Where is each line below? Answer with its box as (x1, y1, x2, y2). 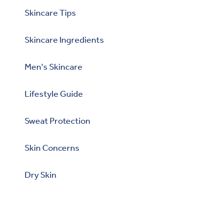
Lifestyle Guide (25, 88, 83, 99)
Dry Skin (25, 169, 56, 180)
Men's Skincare (25, 61, 82, 72)
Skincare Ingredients (25, 34, 104, 45)
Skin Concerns (25, 142, 80, 153)
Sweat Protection (25, 115, 90, 126)
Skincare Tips (25, 7, 76, 18)
